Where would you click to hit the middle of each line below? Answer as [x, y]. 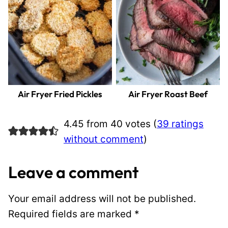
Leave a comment [73, 172]
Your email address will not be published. [102, 198]
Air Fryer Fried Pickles [60, 94]
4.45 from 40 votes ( [110, 124]
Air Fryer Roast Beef [168, 94]
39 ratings [180, 124]
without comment [103, 139]
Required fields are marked [71, 214]
